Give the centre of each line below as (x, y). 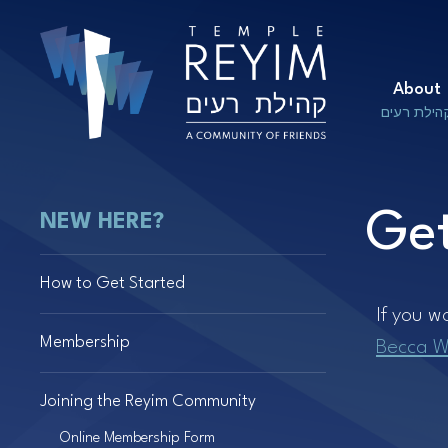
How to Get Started (112, 283)
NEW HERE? (102, 222)
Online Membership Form (137, 438)
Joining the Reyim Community (148, 401)
